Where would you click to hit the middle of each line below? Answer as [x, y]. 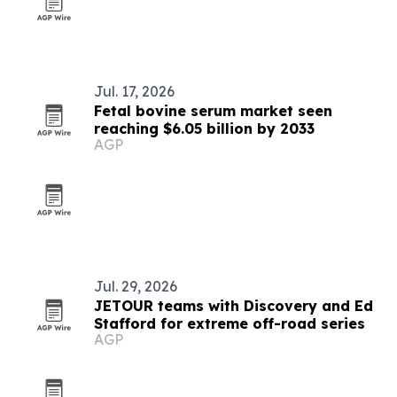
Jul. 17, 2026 [134, 91]
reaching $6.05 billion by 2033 [204, 128]
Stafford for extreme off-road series [230, 323]
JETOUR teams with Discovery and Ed [234, 306]
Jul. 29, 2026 [136, 286]
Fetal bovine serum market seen [213, 111]
